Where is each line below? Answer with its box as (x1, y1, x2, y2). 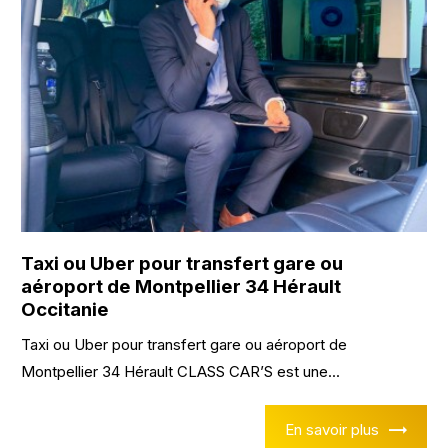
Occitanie (21, 298, 110, 322)
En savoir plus (284, 419, 379, 439)
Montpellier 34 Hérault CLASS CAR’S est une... (21, 362, 341, 382)
